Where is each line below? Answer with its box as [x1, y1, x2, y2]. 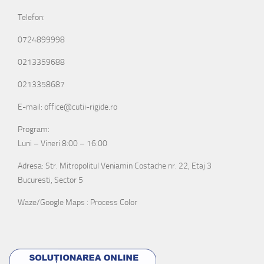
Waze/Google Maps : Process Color [18, 194, 137, 205]
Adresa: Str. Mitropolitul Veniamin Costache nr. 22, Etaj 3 [18, 158, 212, 169]
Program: [18, 121, 49, 132]
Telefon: [18, 9, 45, 20]
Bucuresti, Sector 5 [18, 172, 83, 183]
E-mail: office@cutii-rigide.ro [18, 99, 117, 110]
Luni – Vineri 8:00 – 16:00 [18, 136, 107, 146]
